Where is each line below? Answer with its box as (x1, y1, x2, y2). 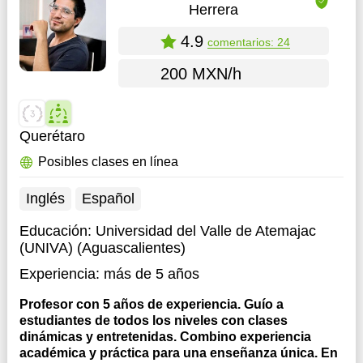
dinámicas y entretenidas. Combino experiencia (19, 330, 311, 344)
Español (81, 190, 135, 207)
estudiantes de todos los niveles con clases (19, 314, 288, 327)
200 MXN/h (160, 64, 241, 83)
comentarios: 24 (207, 35, 290, 49)
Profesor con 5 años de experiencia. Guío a (19, 297, 284, 311)
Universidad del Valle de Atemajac (95, 223, 316, 239)
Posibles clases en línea (37, 155, 178, 169)
